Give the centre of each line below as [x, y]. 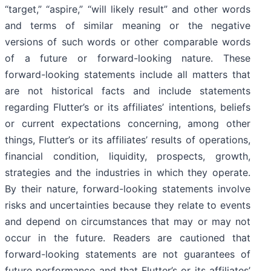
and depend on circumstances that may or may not [128, 222]
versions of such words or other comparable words [128, 42]
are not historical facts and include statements [128, 91]
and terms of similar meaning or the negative [128, 26]
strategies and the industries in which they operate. [128, 173]
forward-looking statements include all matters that [128, 75]
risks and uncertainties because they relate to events [128, 205]
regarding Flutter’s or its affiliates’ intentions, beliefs [128, 107]
